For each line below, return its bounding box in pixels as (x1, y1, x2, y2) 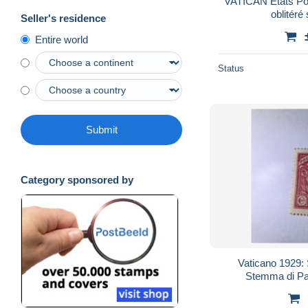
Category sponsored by (21, 174, 133, 186)
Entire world (35, 34, 88, 46)
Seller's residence (21, 12, 106, 25)
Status (218, 63, 244, 74)
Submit (85, 124, 118, 136)
